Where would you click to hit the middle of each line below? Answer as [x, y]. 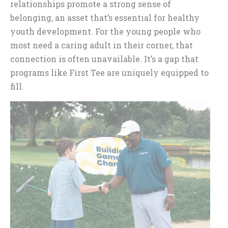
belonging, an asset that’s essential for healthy [105, 17]
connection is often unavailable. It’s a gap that [104, 59]
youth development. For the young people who [105, 31]
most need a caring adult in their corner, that [102, 45]
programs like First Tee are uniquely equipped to [109, 72]
